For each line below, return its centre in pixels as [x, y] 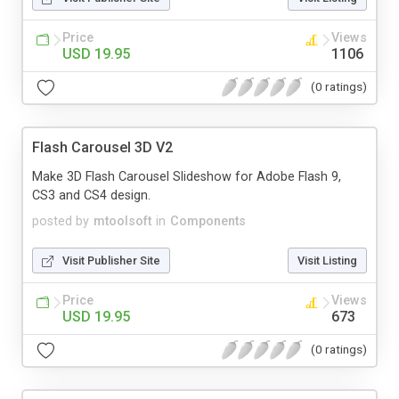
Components [208, 221]
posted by [61, 221]
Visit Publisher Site [111, 260]
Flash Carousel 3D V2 [102, 147]
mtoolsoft [122, 221]
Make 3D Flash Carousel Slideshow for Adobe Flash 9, [187, 176]
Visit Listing [327, 260]
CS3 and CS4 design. [91, 195]
